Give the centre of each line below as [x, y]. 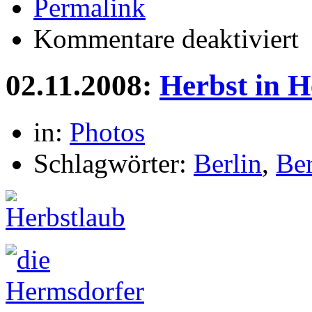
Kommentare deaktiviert [166, 38]
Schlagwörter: [114, 163]
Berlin [228, 163]
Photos [107, 132]
